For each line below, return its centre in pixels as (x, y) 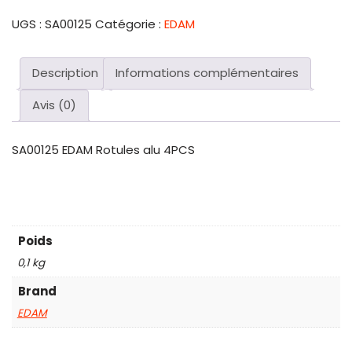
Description (65, 73)
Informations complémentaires (207, 73)
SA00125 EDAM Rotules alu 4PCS (103, 150)
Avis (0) (54, 105)
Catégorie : (130, 24)
